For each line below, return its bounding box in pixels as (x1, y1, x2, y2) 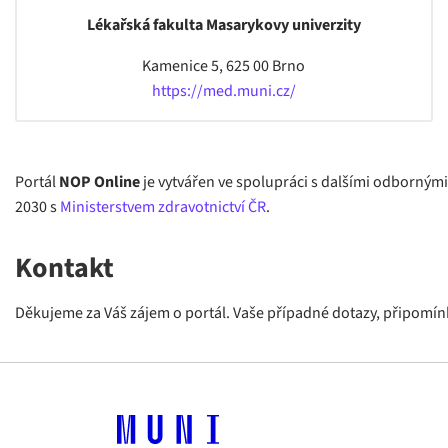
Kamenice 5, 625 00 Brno (142, 55, 306, 77)
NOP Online (59, 171, 140, 193)
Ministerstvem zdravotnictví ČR (60, 196, 266, 218)
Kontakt (15, 248, 114, 288)
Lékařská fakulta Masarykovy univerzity (86, 14, 361, 36)
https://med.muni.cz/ (151, 80, 296, 102)
